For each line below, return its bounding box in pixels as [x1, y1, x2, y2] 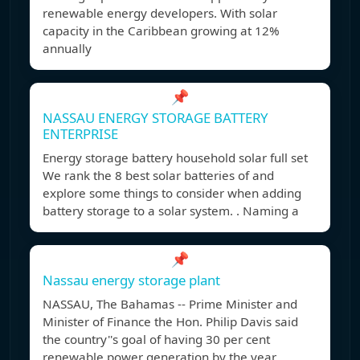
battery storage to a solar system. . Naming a [43, 202, 299, 219]
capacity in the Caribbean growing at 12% [43, 22, 280, 39]
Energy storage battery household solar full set [43, 149, 308, 166]
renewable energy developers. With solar [43, 5, 277, 22]
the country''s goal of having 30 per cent [43, 331, 270, 348]
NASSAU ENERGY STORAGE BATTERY [43, 108, 268, 128]
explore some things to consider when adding [43, 185, 301, 202]
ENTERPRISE [43, 125, 118, 144]
